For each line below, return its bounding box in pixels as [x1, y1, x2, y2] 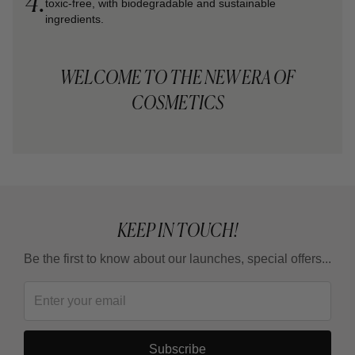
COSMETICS [131, 90, 224, 115]
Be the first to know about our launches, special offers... [24, 251, 331, 265]
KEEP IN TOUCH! [117, 217, 238, 242]
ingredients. [45, 12, 104, 25]
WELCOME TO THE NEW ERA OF [60, 64, 295, 90]
